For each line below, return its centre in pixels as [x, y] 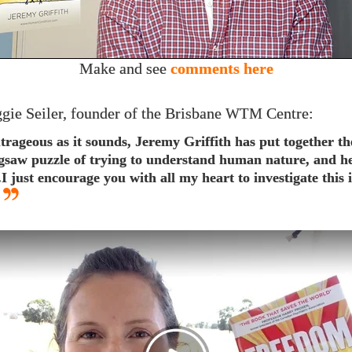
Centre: [288, 114]
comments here [222, 69]
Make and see [125, 69]
